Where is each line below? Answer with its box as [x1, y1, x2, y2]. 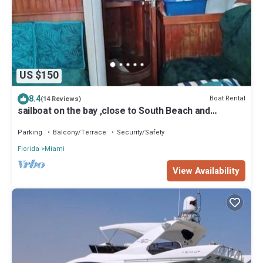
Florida [18, 143, 39, 154]
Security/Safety [117, 127, 164, 137]
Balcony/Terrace [53, 127, 106, 137]
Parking [18, 127, 42, 137]
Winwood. [18, 114, 59, 129]
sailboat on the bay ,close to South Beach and [18, 103, 210, 118]
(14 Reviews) [41, 93, 81, 104]
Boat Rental [210, 93, 245, 104]
